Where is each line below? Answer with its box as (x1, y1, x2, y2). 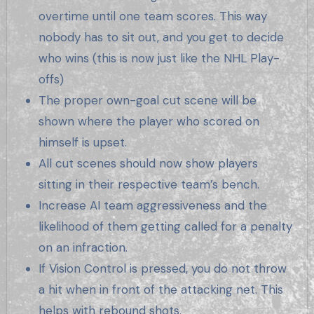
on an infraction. (39, 239, 128, 255)
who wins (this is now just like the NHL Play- (39, 50, 280, 66)
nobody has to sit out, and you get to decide (39, 29, 285, 45)
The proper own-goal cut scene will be (39, 92, 257, 108)
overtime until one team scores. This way (39, 8, 268, 24)
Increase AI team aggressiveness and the (39, 197, 268, 213)
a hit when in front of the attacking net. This (39, 281, 284, 297)
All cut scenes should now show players (39, 155, 259, 171)
